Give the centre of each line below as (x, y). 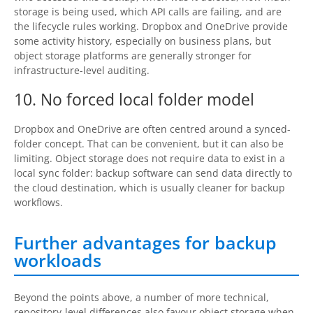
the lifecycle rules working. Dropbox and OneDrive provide (151, 27)
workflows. (38, 203)
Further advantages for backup (145, 243)
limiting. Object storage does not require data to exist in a (150, 159)
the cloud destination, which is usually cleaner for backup (150, 188)
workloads (58, 260)
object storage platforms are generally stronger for (133, 56)
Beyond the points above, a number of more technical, (141, 298)
